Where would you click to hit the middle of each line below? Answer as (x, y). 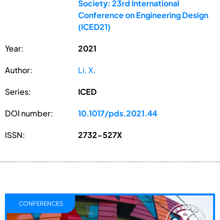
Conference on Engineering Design (143, 15)
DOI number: (29, 113)
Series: (18, 91)
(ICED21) (95, 27)
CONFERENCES (41, 203)
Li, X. (87, 70)
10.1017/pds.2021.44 (118, 113)
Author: (19, 70)
